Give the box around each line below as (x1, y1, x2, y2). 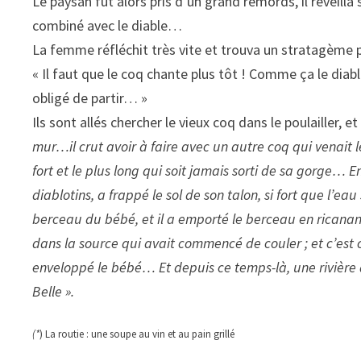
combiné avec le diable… (32, 16, 183, 35)
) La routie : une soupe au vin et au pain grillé (39, 327, 235, 342)
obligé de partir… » (32, 89, 148, 108)
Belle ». (32, 282, 75, 301)
